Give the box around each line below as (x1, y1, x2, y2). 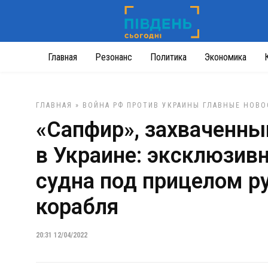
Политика (150, 51, 187, 63)
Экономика (205, 51, 246, 63)
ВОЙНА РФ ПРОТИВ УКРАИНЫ (83, 101, 200, 109)
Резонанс (95, 51, 132, 63)
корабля (36, 194, 118, 220)
